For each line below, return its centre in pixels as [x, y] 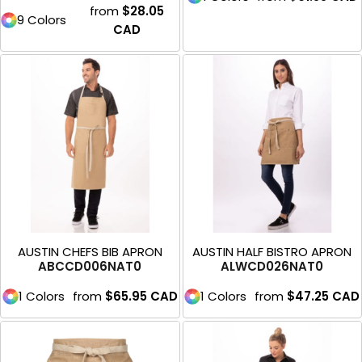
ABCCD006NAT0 [90, 267]
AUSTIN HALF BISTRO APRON [272, 252]
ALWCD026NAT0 [272, 267]
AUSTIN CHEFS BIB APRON [90, 252]
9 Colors [42, 20]
